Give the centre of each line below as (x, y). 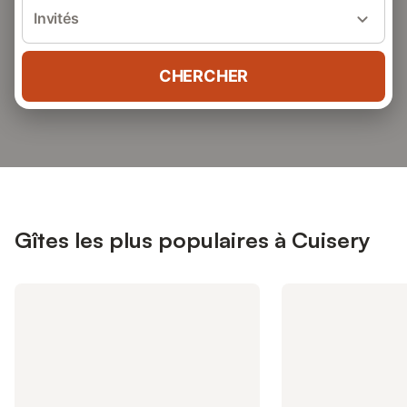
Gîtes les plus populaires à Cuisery (193, 240)
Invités (56, 18)
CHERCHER (203, 76)
